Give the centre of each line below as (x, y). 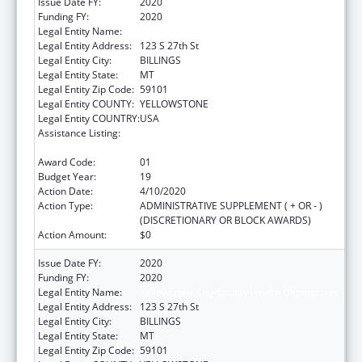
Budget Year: (67, 176)
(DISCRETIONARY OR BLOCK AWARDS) (225, 220)
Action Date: (65, 191)
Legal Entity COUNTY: (86, 103)
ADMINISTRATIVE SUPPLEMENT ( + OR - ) (231, 205)
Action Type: (65, 205)
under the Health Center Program (215, 147)
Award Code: (67, 162)
